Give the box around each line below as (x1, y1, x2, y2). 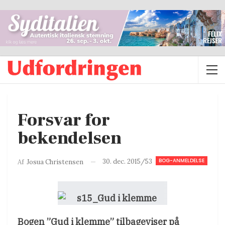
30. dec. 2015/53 (102, 157, 152, 166)
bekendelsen (18, 127, 122, 150)
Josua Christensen (27, 157, 83, 166)
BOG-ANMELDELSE (159, 157, 204, 165)
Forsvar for (18, 109, 110, 132)
